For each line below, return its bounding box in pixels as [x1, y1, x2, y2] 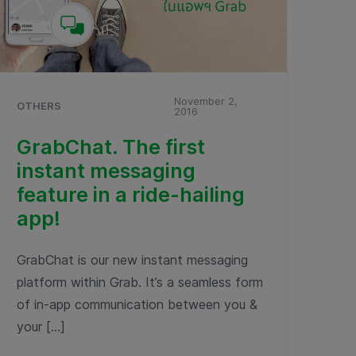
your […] [17, 319, 65, 335]
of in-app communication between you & [17, 296, 257, 312]
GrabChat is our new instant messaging [17, 252, 248, 268]
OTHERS [17, 99, 61, 112]
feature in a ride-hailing [17, 183, 245, 207]
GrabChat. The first [17, 135, 205, 159]
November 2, [174, 95, 238, 107]
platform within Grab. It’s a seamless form [17, 274, 263, 290]
